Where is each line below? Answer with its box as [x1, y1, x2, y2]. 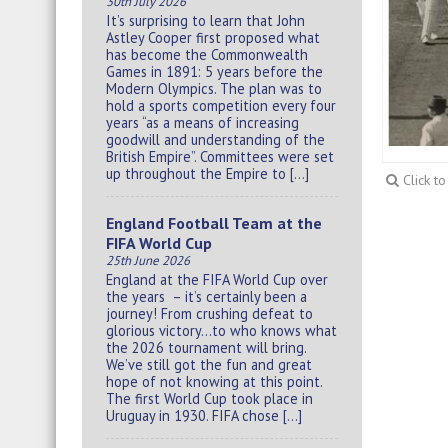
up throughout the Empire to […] [106, 163, 309, 183]
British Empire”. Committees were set [106, 146, 334, 166]
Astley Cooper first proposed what [106, 27, 320, 47]
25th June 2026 [106, 252, 190, 270]
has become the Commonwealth [106, 44, 308, 64]
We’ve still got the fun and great [106, 354, 312, 374]
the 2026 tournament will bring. [106, 337, 306, 357]
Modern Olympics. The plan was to [106, 78, 322, 98]
